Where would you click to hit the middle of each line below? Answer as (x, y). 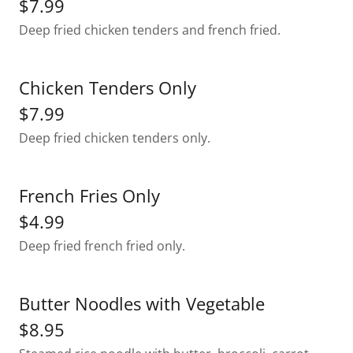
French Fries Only (89, 195)
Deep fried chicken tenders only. (115, 138)
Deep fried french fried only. (102, 246)
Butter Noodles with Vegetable (142, 303)
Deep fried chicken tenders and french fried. (150, 30)
